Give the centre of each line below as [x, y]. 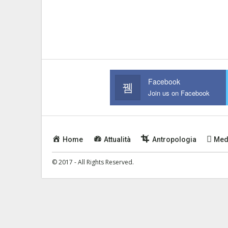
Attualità [118, 139]
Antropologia [174, 139]
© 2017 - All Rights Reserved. [93, 162]
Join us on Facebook [179, 93]
